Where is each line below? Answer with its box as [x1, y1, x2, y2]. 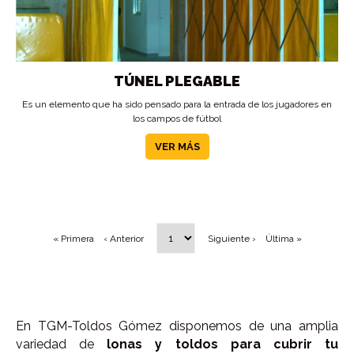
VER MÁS [154, 141, 200, 153]
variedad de [16, 337, 107, 352]
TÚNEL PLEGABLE [114, 73, 240, 89]
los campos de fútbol [133, 113, 221, 124]
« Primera [52, 233, 94, 244]
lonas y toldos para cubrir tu [107, 337, 339, 352]
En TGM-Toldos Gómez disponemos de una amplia [16, 318, 338, 333]
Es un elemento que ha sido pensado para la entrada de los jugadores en [22, 99, 332, 110]
